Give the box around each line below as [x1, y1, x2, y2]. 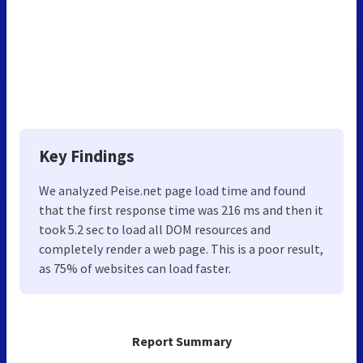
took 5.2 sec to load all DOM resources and [39, 220, 271, 237]
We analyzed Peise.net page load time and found [39, 181, 305, 199]
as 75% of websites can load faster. [39, 259, 231, 276]
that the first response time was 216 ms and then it [39, 201, 323, 218]
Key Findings [39, 144, 135, 167]
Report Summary [131, 332, 232, 349]
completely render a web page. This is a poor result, [39, 240, 323, 257]
